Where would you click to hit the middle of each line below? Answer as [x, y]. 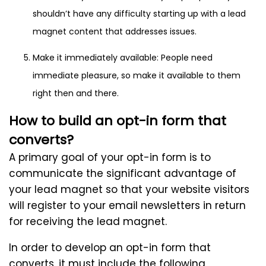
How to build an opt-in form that [118, 121]
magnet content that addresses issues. [115, 32]
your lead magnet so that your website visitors [129, 190]
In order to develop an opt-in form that [110, 248]
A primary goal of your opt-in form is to [110, 158]
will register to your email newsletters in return [127, 206]
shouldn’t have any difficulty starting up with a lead [139, 14]
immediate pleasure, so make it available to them [137, 76]
